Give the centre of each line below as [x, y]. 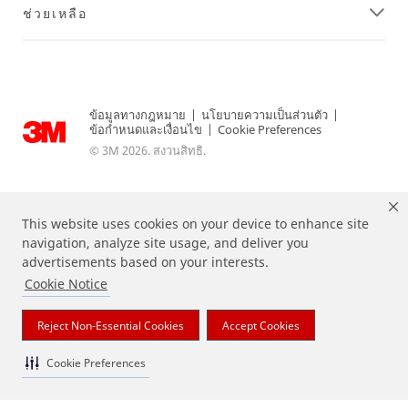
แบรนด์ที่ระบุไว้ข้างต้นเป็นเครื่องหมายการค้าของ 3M [204, 329]
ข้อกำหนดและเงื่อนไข [146, 129]
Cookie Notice [66, 284]
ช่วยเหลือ [55, 14]
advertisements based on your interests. [145, 262]
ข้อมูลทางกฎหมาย [138, 114]
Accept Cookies [261, 325]
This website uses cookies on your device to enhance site [195, 224]
